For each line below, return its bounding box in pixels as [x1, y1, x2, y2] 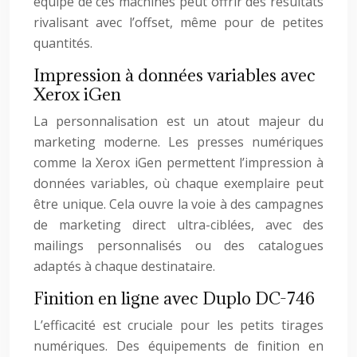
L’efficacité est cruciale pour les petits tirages [33, 316, 324, 334]
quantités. [33, 34, 92, 52]
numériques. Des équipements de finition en [33, 337, 324, 355]
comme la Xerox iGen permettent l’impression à [33, 154, 324, 171]
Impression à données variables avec [33, 65, 316, 86]
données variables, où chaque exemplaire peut [33, 175, 324, 192]
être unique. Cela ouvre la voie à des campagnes [33, 195, 324, 213]
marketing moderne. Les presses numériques [33, 133, 324, 151]
